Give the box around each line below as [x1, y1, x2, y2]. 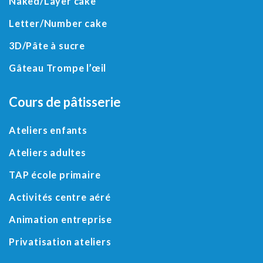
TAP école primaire [9, 169, 101, 180]
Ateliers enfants [9, 124, 87, 136]
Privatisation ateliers [9, 236, 112, 247]
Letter [9, 18, 40, 29]
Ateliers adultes [9, 147, 86, 158]
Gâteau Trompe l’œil [9, 62, 107, 73]
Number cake [43, 18, 107, 29]
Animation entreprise [9, 214, 112, 225]
